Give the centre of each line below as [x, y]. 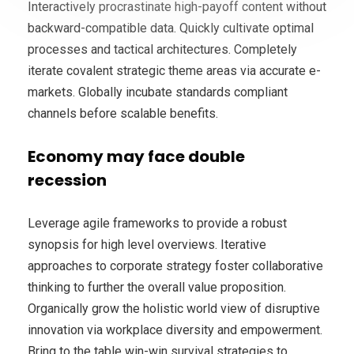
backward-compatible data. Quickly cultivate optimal [171, 28]
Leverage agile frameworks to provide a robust [157, 223]
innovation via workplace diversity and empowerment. [175, 330]
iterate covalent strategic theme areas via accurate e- [174, 70]
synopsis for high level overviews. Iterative [147, 244]
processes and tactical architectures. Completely [162, 49]
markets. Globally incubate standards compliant [158, 92]
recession [67, 180]
